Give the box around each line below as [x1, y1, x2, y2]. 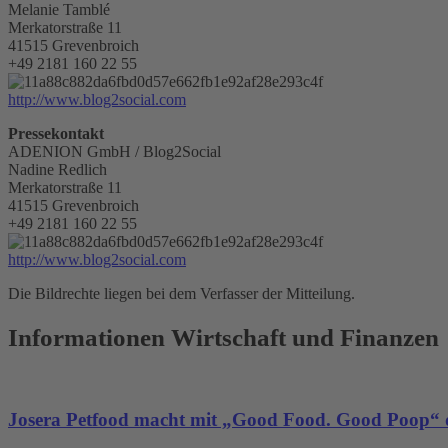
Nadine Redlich [8, 160, 107, 178]
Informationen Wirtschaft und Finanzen [8, 323, 439, 351]
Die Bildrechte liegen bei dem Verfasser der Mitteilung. [8, 284, 355, 302]
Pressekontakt [8, 124, 104, 142]
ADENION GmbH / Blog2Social [8, 142, 221, 160]
